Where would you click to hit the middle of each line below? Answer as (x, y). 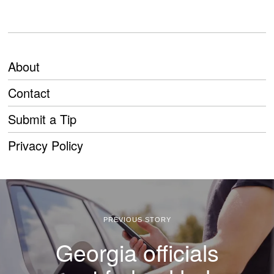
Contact (29, 92)
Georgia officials (137, 252)
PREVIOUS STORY (137, 219)
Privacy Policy (46, 145)
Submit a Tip (43, 119)
